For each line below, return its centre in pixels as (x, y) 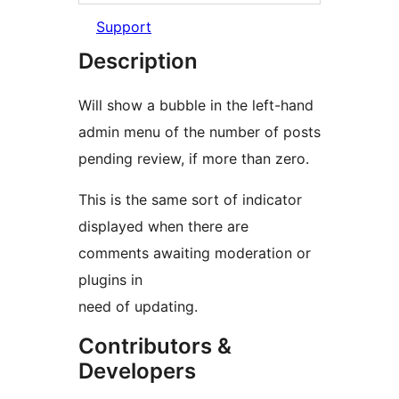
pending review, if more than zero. (194, 159)
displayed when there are (163, 227)
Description (138, 61)
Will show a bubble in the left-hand (196, 106)
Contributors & (155, 346)
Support (124, 27)
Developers (137, 371)
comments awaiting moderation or (195, 253)
